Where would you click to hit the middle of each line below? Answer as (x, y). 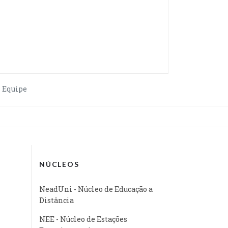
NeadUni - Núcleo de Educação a (96, 189)
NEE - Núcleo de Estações (83, 219)
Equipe (15, 89)
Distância (56, 200)
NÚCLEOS (59, 164)
